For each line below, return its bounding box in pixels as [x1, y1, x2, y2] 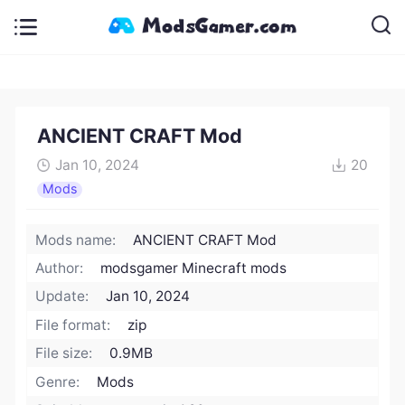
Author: [35, 259, 84, 278]
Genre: [35, 372, 80, 391]
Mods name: [35, 231, 117, 249]
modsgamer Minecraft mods [100, 259, 287, 278]
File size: [35, 344, 93, 363]
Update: [35, 287, 89, 306]
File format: [35, 316, 111, 334]
